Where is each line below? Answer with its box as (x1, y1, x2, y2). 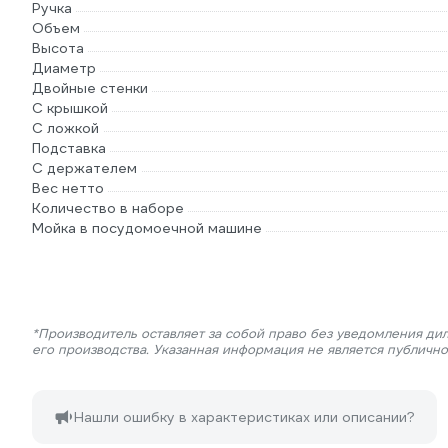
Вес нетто (32, 179, 104, 197)
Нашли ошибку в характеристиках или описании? (74, 408, 415, 426)
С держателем (32, 159, 137, 177)
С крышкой (32, 99, 108, 117)
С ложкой (32, 119, 99, 137)
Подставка (32, 139, 106, 157)
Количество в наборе (32, 199, 184, 217)
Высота (32, 39, 84, 57)
